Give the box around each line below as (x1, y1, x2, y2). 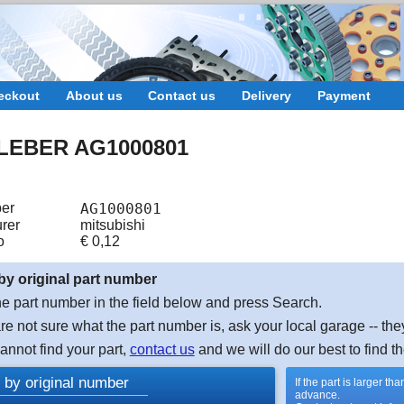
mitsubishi (79, 216, 145, 233)
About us (65, 87, 123, 103)
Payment (317, 87, 371, 103)
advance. (294, 388, 340, 401)
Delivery (242, 87, 292, 103)
